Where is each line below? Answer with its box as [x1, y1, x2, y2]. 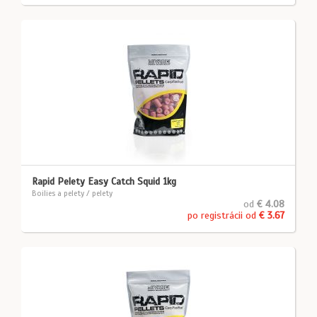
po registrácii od [188, 209, 259, 221]
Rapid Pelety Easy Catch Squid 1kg [32, 175, 176, 188]
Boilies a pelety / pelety [32, 188, 113, 198]
